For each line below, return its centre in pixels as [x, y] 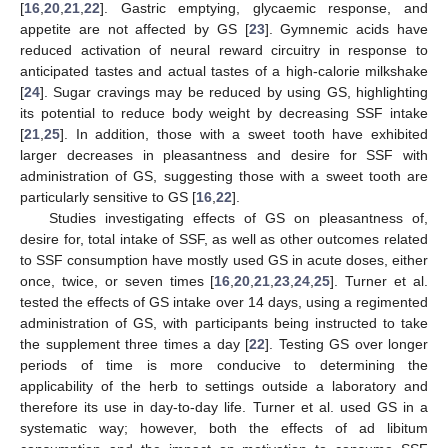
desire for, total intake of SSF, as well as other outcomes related [224, 238]
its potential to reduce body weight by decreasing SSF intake [224, 112]
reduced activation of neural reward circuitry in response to [224, 49]
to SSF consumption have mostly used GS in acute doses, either [224, 259]
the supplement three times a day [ [134, 343]
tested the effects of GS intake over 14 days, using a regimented [224, 301]
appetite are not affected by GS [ [134, 28]
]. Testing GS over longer [346, 343]
